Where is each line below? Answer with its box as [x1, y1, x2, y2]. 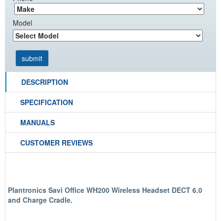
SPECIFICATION [20, 97, 73, 107]
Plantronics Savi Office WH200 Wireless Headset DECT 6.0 [8, 185, 202, 195]
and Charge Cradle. [8, 195, 73, 205]
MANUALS [20, 117, 55, 127]
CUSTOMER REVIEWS [20, 138, 93, 147]
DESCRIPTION [21, 77, 68, 87]
